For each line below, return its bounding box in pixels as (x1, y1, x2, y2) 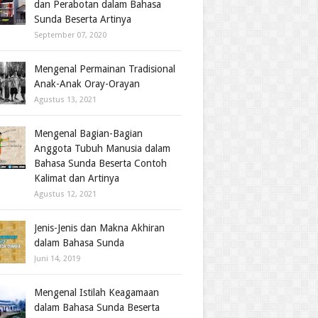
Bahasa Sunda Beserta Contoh (34, 158, 167, 169)
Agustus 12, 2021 (34, 190, 97, 199)
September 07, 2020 (34, 31, 106, 40)
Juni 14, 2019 (34, 254, 80, 263)
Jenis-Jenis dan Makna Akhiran (34, 222, 165, 234)
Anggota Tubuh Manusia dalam (34, 143, 170, 154)
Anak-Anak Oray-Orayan (34, 78, 140, 89)
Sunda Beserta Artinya (34, 13, 131, 25)
